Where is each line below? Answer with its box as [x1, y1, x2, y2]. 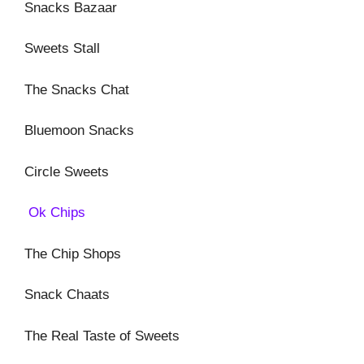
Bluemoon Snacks [24, 123, 134, 138]
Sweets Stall [24, 41, 100, 56]
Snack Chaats [24, 287, 110, 302]
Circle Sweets [24, 163, 109, 180]
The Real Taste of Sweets [24, 327, 180, 344]
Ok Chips [24, 205, 85, 220]
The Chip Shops [24, 245, 121, 262]
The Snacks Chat [24, 81, 129, 97]
